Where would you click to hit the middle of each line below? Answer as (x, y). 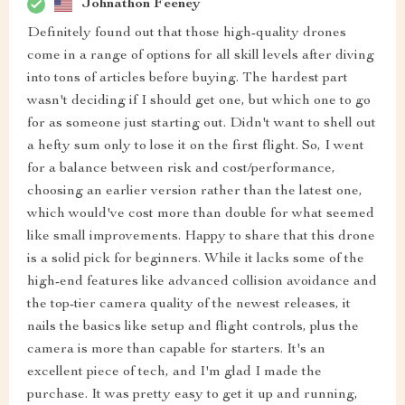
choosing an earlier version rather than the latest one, (195, 192)
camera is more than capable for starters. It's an (176, 350)
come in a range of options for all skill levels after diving (201, 57)
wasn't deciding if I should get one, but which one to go (199, 102)
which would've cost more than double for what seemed (201, 215)
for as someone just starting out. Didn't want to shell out (202, 124)
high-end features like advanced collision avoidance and (202, 283)
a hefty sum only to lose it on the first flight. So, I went (196, 147)
